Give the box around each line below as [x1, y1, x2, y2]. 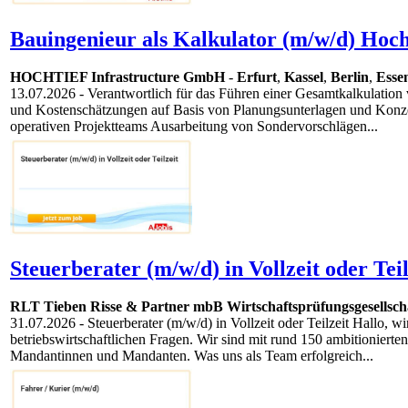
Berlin [331, 69, 369, 86]
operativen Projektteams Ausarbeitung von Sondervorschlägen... [10, 118, 378, 135]
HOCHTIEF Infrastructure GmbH [10, 69, 225, 86]
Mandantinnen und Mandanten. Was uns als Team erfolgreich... [10, 348, 373, 364]
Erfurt [237, 69, 277, 86]
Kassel [284, 69, 323, 86]
